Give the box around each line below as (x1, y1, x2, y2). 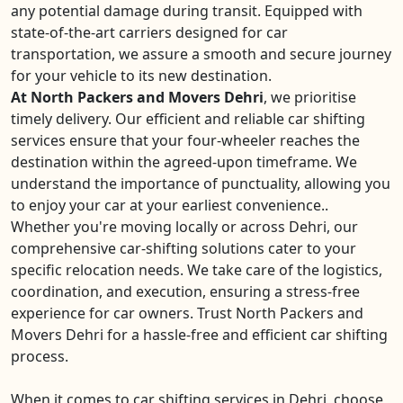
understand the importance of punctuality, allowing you (11, 174, 390, 193)
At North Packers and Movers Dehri (11, 87, 264, 107)
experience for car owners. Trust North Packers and (11, 303, 363, 323)
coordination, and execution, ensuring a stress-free (11, 282, 360, 301)
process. (11, 346, 68, 366)
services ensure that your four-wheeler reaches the (11, 130, 360, 150)
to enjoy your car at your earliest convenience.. (11, 195, 328, 215)
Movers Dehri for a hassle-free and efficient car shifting (11, 325, 388, 345)
